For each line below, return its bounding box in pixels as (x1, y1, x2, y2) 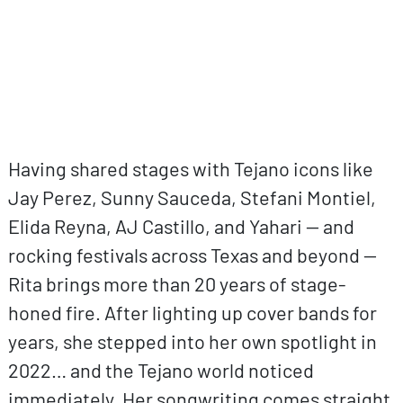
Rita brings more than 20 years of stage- (7, 271, 346, 295)
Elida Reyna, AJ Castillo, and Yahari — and (7, 213, 354, 237)
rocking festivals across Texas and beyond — (7, 242, 377, 266)
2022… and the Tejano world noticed (7, 357, 314, 381)
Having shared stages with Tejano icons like (7, 156, 373, 180)
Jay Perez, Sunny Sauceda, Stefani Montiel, (7, 184, 376, 209)
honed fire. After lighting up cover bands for (7, 300, 377, 324)
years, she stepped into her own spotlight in (7, 328, 377, 353)
